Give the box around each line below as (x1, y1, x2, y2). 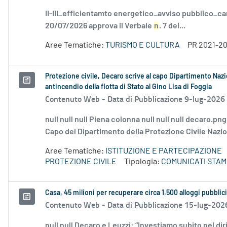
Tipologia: (124, 158, 161, 166)
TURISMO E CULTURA (105, 41, 180, 50)
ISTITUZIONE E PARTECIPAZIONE (105, 147, 222, 156)
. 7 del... (159, 22, 185, 30)
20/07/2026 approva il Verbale (45, 22, 154, 30)
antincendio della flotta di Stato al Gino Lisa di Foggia (45, 84, 212, 91)
